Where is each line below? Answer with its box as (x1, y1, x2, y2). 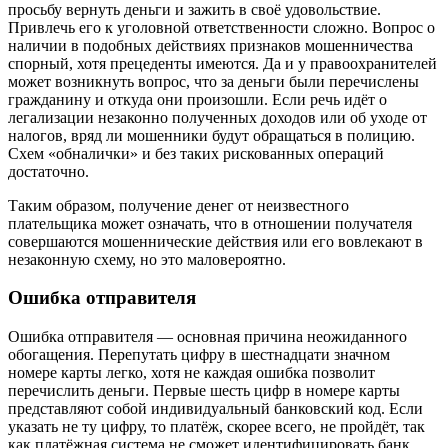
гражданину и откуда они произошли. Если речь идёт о (8, 90, 387, 108)
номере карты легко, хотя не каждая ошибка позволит (8, 364, 375, 381)
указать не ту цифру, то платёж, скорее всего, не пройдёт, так (8, 418, 425, 435)
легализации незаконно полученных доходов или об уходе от (8, 108, 427, 126)
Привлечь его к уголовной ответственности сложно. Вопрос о (8, 18, 435, 36)
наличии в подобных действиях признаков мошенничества (8, 36, 413, 54)
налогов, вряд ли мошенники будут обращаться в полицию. (8, 126, 415, 144)
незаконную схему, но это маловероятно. (8, 250, 286, 268)
